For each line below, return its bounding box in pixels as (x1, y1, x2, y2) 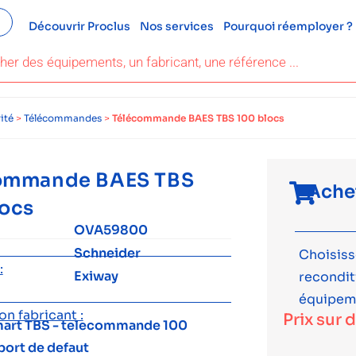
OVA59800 (74, 222, 149, 238)
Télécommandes (24, 112, 102, 124)
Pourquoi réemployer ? (222, 19, 353, 33)
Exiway (74, 268, 119, 284)
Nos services (139, 19, 214, 33)
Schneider (74, 245, 141, 261)
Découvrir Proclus (28, 19, 130, 33)
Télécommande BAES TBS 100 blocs (112, 112, 284, 124)
